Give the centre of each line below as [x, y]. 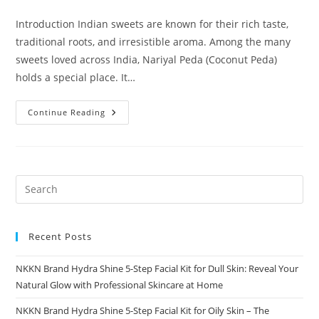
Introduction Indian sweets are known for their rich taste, [152, 23]
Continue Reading [67, 112]
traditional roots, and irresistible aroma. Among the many [153, 41]
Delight [125, 162]
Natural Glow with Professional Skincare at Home [120, 284]
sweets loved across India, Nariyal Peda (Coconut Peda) [147, 59]
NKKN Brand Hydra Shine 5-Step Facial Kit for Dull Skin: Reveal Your [157, 268]
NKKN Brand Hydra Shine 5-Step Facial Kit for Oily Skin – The [143, 310]
